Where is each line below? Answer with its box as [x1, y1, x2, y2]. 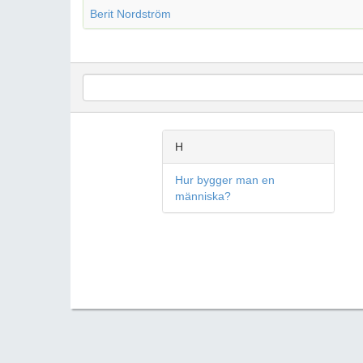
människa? [174, 190, 231, 203]
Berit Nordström [90, 7, 171, 20]
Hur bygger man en [174, 173, 275, 186]
